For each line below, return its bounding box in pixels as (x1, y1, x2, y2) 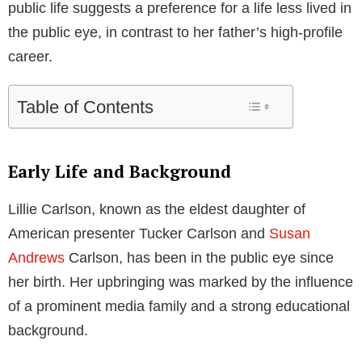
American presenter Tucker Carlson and (8, 225, 269, 242)
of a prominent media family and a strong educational (8, 297, 350, 314)
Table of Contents (17, 96, 154, 117)
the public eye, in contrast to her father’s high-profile (8, 23, 343, 40)
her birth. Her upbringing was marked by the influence (8, 273, 353, 290)
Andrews (8, 249, 65, 266)
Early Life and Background (8, 159, 231, 183)
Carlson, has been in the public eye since (65, 249, 334, 266)
